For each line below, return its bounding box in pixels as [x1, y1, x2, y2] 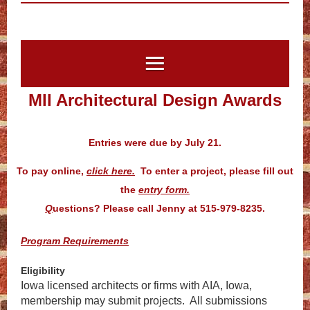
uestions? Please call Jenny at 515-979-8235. [53, 202, 265, 214]
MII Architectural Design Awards [28, 90, 282, 109]
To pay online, [17, 165, 86, 176]
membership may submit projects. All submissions [21, 294, 267, 307]
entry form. [138, 183, 190, 195]
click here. [86, 165, 135, 176]
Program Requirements [21, 235, 129, 246]
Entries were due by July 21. [89, 136, 221, 148]
